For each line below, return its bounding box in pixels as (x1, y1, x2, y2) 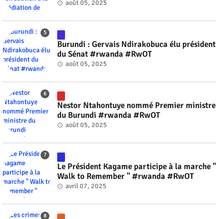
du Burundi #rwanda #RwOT (57, 109, 160, 120)
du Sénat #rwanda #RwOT (57, 48, 152, 59)
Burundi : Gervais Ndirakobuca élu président (57, 39, 216, 49)
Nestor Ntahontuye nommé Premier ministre (57, 100, 216, 110)
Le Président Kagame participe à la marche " (57, 161, 216, 172)
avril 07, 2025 (66, 181, 107, 190)
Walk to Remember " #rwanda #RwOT (57, 171, 194, 181)
